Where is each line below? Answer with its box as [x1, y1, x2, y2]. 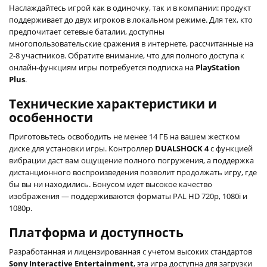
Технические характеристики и [9, 95, 217, 112]
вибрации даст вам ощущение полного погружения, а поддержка [9, 154, 254, 166]
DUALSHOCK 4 [155, 142, 209, 154]
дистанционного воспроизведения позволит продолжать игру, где [9, 166, 257, 178]
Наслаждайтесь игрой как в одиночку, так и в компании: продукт [9, 2, 251, 13]
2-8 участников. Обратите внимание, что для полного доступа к [9, 49, 244, 61]
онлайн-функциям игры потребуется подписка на [9, 61, 195, 73]
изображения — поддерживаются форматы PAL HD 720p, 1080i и [9, 190, 247, 201]
